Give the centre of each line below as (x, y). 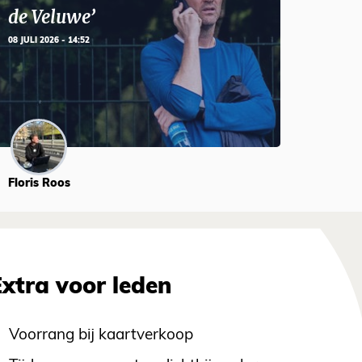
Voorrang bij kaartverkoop (101, 336)
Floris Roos (39, 184)
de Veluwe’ (51, 18)
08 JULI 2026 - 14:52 (48, 41)
